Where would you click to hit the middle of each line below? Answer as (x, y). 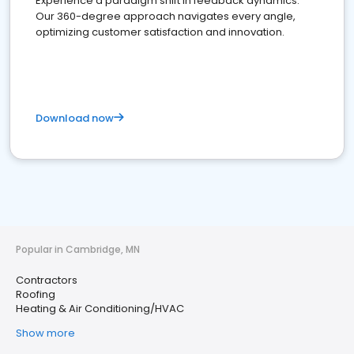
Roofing (36, 294)
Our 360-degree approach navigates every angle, (166, 16)
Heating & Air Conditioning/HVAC (100, 309)
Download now (75, 118)
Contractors (47, 280)
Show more (45, 333)
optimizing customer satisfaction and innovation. (160, 32)
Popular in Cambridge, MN (78, 249)
